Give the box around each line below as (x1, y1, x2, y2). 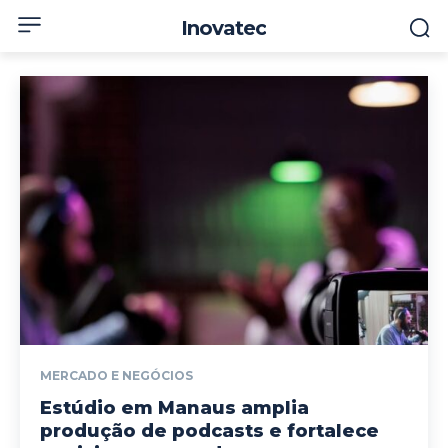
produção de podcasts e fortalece (40, 420, 379, 442)
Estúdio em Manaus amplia (40, 397, 309, 419)
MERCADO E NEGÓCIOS (40, 368, 193, 383)
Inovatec (181, 16, 267, 40)
